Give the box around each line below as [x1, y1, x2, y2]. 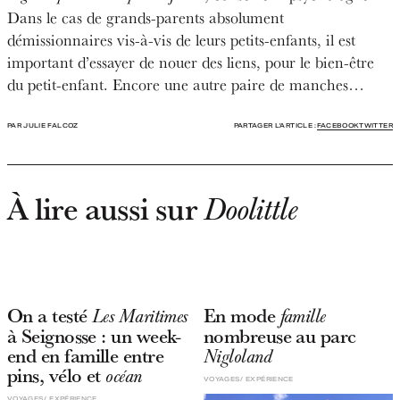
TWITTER [359, 121, 393, 129]
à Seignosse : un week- [7, 321, 181, 349]
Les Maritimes [91, 304, 187, 328]
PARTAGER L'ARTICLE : [233, 121, 317, 129]
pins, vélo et [7, 361, 106, 388]
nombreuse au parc [203, 321, 356, 349]
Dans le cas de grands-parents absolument [7, 6, 284, 28]
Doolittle [203, 190, 297, 229]
